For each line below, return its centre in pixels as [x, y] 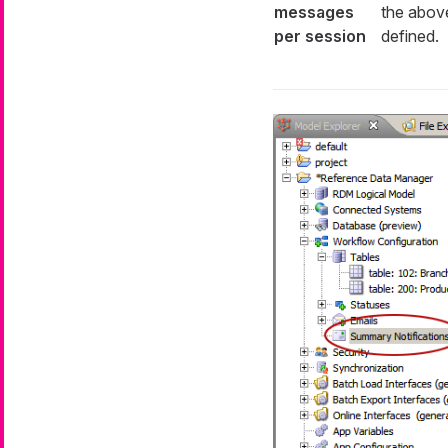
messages [313, 12]
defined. [409, 36]
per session [319, 36]
